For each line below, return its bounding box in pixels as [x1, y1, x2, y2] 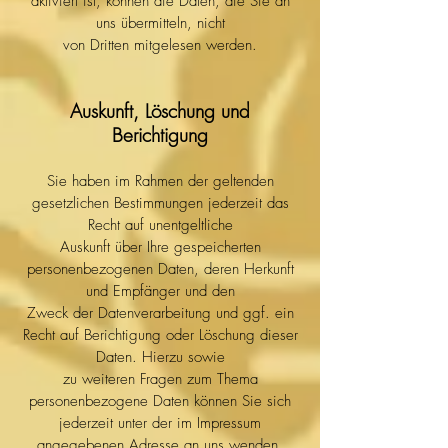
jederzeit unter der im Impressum [59, 413, 261, 433]
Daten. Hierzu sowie [95, 347, 225, 367]
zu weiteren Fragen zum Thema [62, 369, 258, 389]
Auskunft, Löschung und [70, 98, 250, 124]
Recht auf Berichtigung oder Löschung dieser [22, 325, 298, 345]
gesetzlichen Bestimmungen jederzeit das [31, 193, 289, 213]
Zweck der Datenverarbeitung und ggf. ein [26, 303, 294, 323]
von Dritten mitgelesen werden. [63, 35, 257, 55]
